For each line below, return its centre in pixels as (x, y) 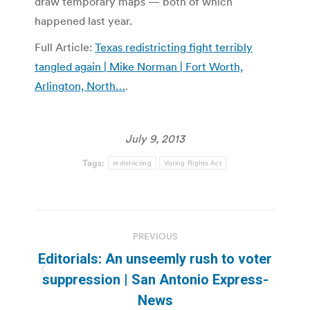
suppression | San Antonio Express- (155, 279)
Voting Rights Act (192, 163)
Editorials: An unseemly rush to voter (155, 258)
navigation (90, 254)
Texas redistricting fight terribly (174, 47)
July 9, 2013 (155, 138)
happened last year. (83, 20)
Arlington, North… (80, 85)
